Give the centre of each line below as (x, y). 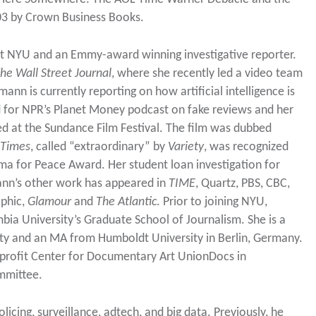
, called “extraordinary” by (99, 147)
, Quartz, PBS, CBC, (242, 184)
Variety (186, 147)
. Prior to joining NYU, (212, 202)
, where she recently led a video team (207, 74)
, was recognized (246, 147)
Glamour (50, 202)
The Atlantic (126, 202)
